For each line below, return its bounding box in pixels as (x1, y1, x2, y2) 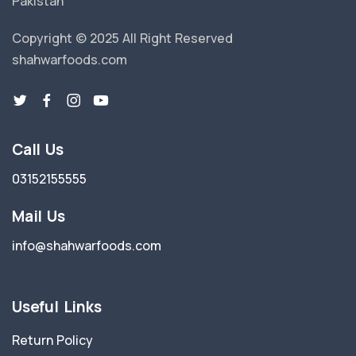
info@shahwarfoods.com (12, 237, 161, 254)
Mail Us (12, 206, 65, 226)
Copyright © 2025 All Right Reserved (12, 29, 233, 47)
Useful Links (12, 296, 102, 317)
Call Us (12, 139, 64, 160)
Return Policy (12, 331, 93, 349)
